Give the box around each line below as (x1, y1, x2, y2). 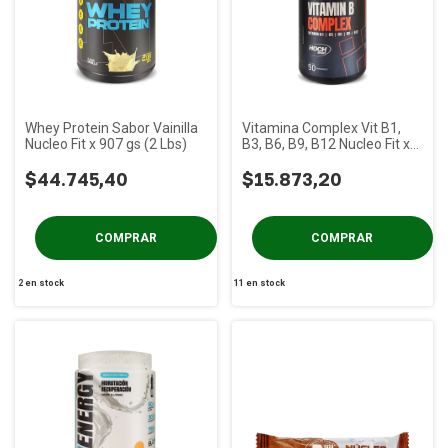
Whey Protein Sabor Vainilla (25, 119, 198, 136)
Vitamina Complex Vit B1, (241, 119, 401, 136)
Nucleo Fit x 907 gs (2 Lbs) (25, 135, 187, 152)
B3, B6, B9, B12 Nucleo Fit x (241, 135, 410, 152)
